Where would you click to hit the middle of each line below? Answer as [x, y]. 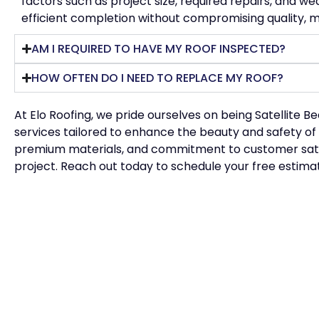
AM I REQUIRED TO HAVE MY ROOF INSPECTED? [159, 49]
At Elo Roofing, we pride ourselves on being [135, 115]
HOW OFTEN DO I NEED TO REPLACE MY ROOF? [158, 78]
